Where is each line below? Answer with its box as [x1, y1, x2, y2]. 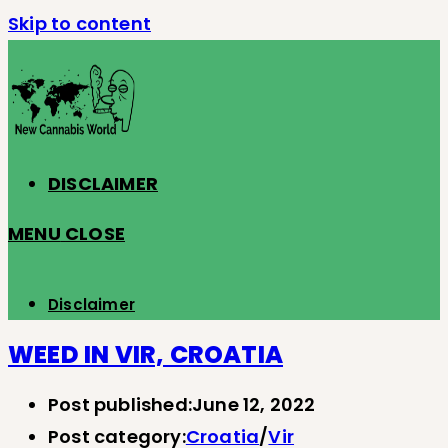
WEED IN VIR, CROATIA [8, 338, 283, 371]
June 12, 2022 [192, 392, 316, 417]
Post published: [48, 392, 192, 417]
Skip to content [8, 11, 151, 36]
